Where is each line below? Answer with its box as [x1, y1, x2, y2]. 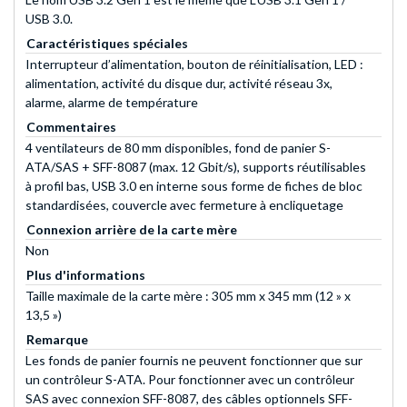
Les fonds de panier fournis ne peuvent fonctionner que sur [25, 352, 362, 369]
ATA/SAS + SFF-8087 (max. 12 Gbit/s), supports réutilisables [25, 159, 366, 175]
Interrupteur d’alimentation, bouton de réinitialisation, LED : [25, 56, 363, 73]
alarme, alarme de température [25, 94, 198, 111]
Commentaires [26, 119, 116, 135]
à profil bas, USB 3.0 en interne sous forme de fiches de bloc [25, 178, 362, 194]
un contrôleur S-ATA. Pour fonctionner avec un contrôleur [25, 372, 354, 388]
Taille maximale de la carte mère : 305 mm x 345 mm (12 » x [25, 288, 351, 304]
